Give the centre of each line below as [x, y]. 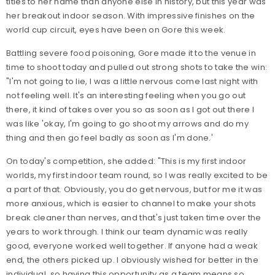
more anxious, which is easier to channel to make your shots [131, 203]
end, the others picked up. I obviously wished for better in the [132, 260]
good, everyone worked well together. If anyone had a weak [132, 246]
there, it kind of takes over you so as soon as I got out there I [130, 110]
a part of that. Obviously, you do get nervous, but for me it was [134, 189]
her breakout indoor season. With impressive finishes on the [131, 16]
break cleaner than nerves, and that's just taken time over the [134, 218]
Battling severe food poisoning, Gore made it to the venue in [131, 53]
